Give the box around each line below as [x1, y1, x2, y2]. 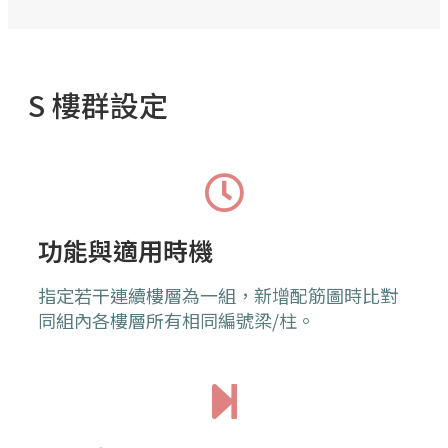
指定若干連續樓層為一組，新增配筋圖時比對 [38, 282, 398, 309]
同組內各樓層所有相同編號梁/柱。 [38, 307, 315, 334]
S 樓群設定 [28, 84, 168, 125]
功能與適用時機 [38, 232, 213, 269]
